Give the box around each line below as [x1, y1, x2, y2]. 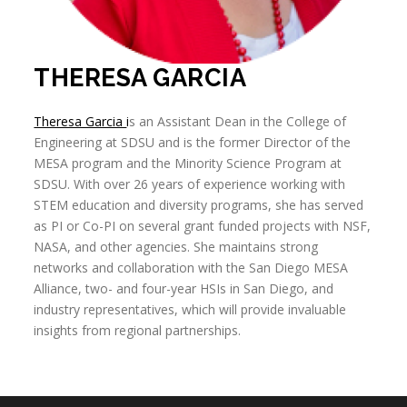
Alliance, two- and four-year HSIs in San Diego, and [34, 279, 334, 297]
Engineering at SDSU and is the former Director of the [34, 133, 352, 151]
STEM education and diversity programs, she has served [34, 195, 364, 213]
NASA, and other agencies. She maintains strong [34, 237, 319, 255]
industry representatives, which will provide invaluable [34, 300, 347, 318]
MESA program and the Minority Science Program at [34, 154, 342, 172]
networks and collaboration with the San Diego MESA [34, 258, 349, 276]
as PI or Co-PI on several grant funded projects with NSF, [34, 216, 372, 234]
